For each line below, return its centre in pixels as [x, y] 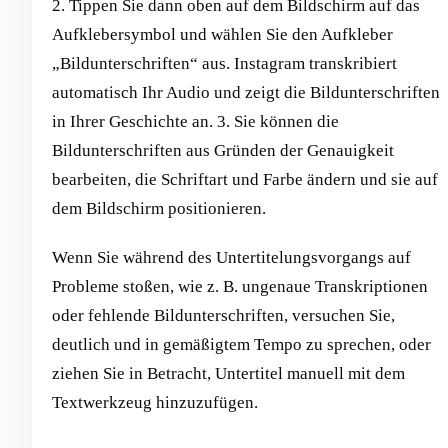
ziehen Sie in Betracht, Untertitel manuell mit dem [228, 374]
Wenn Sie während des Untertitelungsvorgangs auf [231, 258]
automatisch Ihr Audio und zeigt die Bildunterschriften [246, 93]
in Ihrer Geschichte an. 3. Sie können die [195, 122]
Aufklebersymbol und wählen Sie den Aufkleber [222, 35]
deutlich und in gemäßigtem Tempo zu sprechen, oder [241, 345]
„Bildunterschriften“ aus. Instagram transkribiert [224, 64]
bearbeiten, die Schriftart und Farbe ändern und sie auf [245, 180]
